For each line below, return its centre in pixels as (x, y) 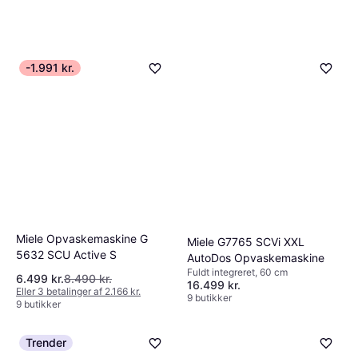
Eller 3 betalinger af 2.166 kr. (78, 292)
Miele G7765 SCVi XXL (246, 242)
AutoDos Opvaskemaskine (256, 258)
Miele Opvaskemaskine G (82, 238)
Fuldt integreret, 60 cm (237, 272)
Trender (46, 343)
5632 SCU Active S (66, 254)
